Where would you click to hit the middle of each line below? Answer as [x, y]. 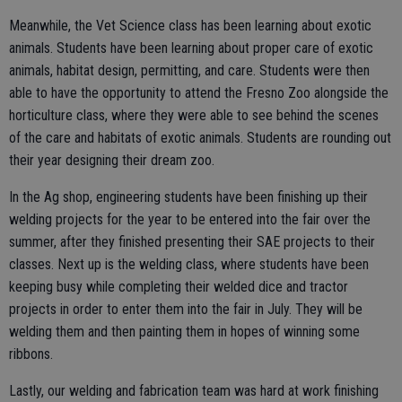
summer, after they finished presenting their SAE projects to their [192, 241]
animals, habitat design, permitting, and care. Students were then [189, 70]
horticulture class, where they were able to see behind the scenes [194, 115]
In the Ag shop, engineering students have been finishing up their [188, 197]
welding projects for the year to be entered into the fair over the [190, 219]
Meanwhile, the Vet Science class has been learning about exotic [190, 25]
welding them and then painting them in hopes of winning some [184, 331]
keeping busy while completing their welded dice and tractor [179, 286]
